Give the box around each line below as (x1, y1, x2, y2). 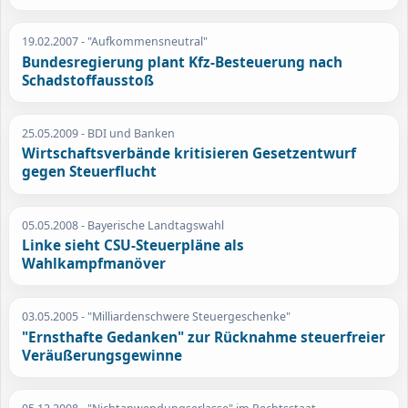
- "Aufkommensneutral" (78, 34, 209, 50)
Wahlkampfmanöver (22, 254, 167, 274)
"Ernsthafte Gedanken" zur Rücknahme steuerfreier (22, 327, 386, 347)
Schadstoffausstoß (22, 70, 155, 90)
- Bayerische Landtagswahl (78, 217, 225, 233)
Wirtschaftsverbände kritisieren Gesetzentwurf (22, 144, 357, 164)
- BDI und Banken (78, 125, 176, 141)
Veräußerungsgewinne (22, 345, 183, 365)
